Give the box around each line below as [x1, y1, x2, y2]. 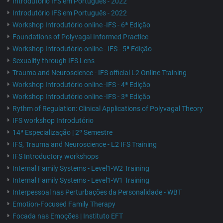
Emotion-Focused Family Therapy [12, 200, 115, 209]
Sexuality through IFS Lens [12, 57, 95, 65]
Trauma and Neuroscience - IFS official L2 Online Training [12, 69, 187, 77]
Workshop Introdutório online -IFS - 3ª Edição [12, 93, 150, 101]
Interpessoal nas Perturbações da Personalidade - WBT [12, 188, 182, 197]
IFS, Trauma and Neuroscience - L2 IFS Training [12, 140, 157, 149]
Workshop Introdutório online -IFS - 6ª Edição [12, 21, 150, 29]
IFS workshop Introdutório [12, 116, 94, 125]
